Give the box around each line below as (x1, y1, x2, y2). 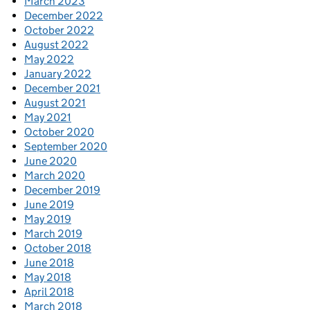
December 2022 (24, 9, 103, 22)
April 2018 (24, 285, 74, 298)
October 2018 (24, 241, 91, 255)
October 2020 (24, 125, 94, 138)
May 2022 (24, 53, 74, 66)
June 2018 (24, 256, 74, 269)
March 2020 (24, 169, 85, 182)
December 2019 (24, 183, 100, 197)
